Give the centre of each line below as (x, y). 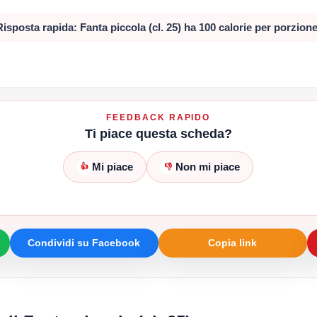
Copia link (233, 242)
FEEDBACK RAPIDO (158, 117)
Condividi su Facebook (84, 242)
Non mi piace (208, 167)
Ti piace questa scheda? (158, 133)
